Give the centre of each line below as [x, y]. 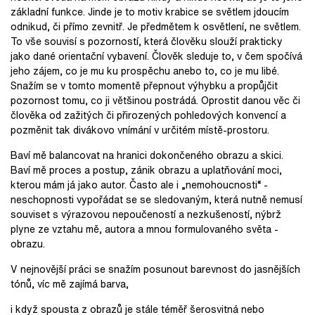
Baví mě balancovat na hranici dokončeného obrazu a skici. [147, 155]
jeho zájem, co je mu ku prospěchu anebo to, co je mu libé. [145, 71]
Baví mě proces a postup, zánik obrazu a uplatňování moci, [146, 170]
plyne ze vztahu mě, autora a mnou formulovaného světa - [144, 229]
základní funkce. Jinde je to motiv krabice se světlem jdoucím [150, 12]
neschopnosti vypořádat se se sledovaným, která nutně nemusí [156, 199]
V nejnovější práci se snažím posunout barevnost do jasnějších [155, 269]
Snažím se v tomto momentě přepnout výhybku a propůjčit [144, 85]
